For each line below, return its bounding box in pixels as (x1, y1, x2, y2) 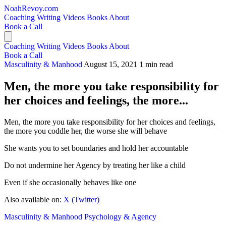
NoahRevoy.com (4, 4, 58, 13)
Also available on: (4, 195, 64, 204)
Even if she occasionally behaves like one (4, 178, 136, 187)
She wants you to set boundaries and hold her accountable (4, 143, 188, 152)
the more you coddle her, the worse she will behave (4, 126, 167, 135)
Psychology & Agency (84, 212, 156, 221)
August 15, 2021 (84, 60, 137, 69)
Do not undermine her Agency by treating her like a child (4, 160, 186, 169)
